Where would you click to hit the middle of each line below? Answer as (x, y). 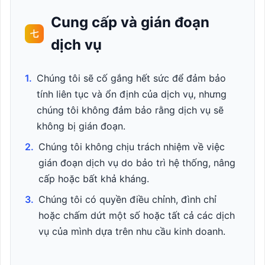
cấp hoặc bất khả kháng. (94, 179)
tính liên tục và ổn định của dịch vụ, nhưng (132, 94)
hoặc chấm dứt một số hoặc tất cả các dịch (137, 215)
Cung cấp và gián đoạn (130, 22)
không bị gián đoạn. (81, 126)
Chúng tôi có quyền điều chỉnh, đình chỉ (127, 199)
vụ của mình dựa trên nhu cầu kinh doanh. (132, 231)
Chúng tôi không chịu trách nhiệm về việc (132, 147)
